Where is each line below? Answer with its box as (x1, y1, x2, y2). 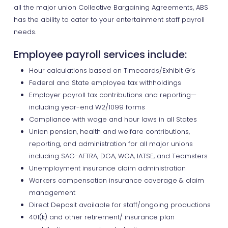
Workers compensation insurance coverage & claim (28, 176, 204, 185)
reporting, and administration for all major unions (28, 139, 193, 149)
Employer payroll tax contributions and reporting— (28, 90, 196, 100)
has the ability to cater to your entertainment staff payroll (13, 15, 205, 24)
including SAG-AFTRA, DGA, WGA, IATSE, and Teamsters (28, 151, 208, 161)
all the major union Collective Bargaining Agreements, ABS (13, 3, 208, 12)
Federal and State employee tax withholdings (28, 78, 181, 88)
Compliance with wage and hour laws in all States (28, 115, 197, 124)
